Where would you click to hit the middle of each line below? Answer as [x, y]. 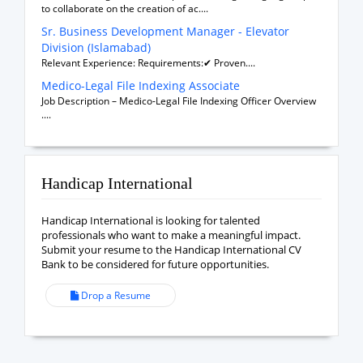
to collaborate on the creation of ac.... [125, 9]
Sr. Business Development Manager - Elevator [165, 31]
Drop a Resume [115, 295]
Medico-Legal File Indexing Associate [141, 85]
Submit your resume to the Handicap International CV [171, 250]
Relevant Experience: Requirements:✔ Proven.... [148, 63]
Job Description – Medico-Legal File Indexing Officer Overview [179, 101]
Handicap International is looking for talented [151, 220]
